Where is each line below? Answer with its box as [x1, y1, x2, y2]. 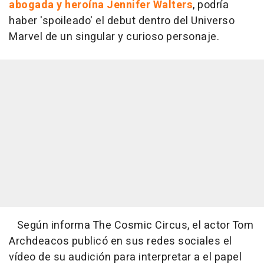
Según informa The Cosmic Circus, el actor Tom [9, 217, 253, 234]
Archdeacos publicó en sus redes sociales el [9, 233, 232, 250]
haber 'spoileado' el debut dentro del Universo [9, 13, 235, 29]
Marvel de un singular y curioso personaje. [9, 29, 219, 45]
